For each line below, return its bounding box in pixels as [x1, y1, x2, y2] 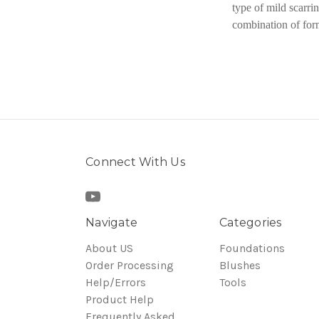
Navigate [85, 216, 137, 229]
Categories [219, 216, 282, 229]
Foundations [219, 241, 285, 255]
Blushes [219, 258, 261, 272]
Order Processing [85, 258, 174, 272]
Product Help [85, 293, 154, 306]
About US [85, 241, 133, 255]
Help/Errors [85, 276, 146, 289]
